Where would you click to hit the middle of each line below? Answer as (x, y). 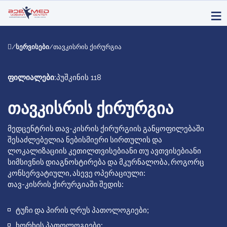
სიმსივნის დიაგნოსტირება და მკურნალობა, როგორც (106, 161)
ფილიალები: (32, 77)
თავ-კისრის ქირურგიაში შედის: (66, 184)
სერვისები (32, 47)
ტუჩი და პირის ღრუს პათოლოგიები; (82, 210)
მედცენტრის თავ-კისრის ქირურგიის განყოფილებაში (106, 128)
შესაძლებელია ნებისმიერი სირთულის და (85, 139)
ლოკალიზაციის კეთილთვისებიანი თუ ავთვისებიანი (104, 150)
